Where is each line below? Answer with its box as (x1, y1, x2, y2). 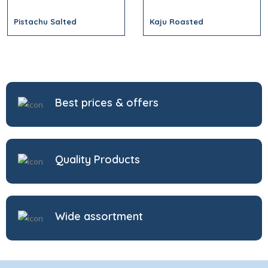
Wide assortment (55, 209, 143, 223)
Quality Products (55, 153, 140, 166)
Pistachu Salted (14, 17, 77, 26)
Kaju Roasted (150, 17, 203, 26)
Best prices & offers (55, 96, 159, 109)
